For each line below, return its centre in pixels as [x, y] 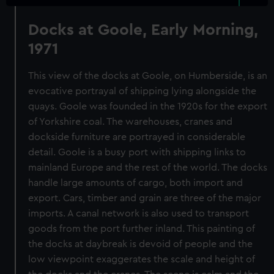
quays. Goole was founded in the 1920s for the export [148, 106]
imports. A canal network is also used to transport [139, 213]
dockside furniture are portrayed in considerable [137, 137]
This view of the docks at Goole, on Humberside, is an [148, 76]
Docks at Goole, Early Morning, [143, 30]
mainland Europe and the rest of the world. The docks [148, 168]
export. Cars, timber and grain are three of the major [145, 198]
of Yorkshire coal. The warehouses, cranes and [131, 122]
